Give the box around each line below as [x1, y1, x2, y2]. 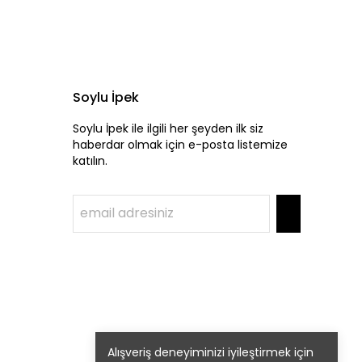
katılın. [73, 153, 107, 170]
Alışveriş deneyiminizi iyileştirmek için [107, 344, 314, 360]
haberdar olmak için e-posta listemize [73, 137, 288, 154]
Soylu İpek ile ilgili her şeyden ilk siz [73, 120, 263, 137]
